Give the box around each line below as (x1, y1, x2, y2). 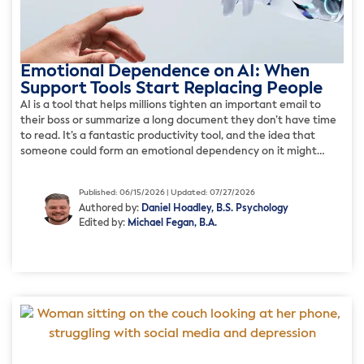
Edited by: (79, 219, 128, 229)
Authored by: (79, 204, 141, 214)
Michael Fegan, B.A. (128, 219, 217, 229)
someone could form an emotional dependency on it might (20, 145, 317, 157)
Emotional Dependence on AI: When (20, 63, 310, 80)
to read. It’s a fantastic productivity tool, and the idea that (20, 130, 315, 141)
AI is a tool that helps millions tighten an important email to (20, 99, 321, 110)
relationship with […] (20, 176, 123, 188)
